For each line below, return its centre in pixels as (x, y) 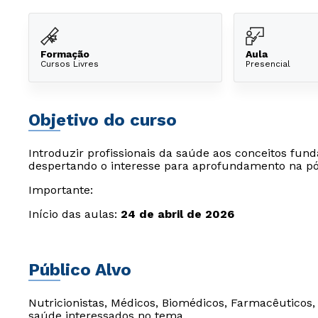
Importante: (61, 190)
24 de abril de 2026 (177, 214)
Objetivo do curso (103, 120)
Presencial (268, 64)
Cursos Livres (70, 64)
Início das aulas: (75, 214)
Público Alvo (80, 270)
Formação (65, 54)
